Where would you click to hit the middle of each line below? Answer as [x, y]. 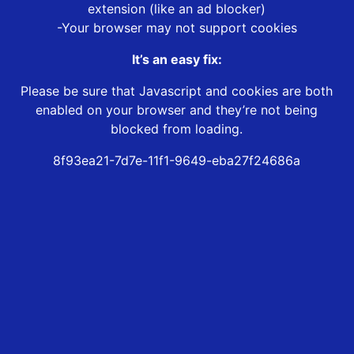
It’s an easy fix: [177, 60]
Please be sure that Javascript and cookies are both [177, 91]
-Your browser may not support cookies [177, 28]
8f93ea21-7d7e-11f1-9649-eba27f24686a [177, 161]
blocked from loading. [177, 129]
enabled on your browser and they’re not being [177, 110]
